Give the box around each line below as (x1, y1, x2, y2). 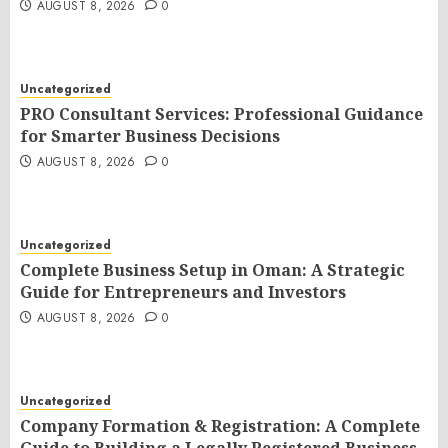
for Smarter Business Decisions (20, 125, 280, 147)
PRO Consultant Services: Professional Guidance (20, 103, 423, 125)
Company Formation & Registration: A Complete (20, 415, 420, 437)
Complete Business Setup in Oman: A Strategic (20, 259, 405, 281)
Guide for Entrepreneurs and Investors (20, 281, 346, 303)
